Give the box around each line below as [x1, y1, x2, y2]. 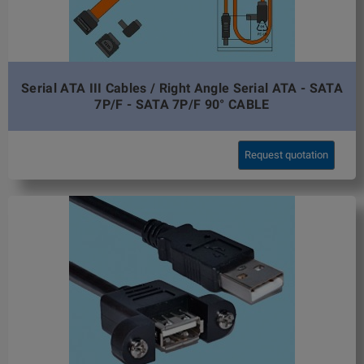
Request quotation [245, 149, 329, 162]
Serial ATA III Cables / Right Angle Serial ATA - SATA [21, 80, 343, 96]
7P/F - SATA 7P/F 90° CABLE [94, 96, 270, 112]
